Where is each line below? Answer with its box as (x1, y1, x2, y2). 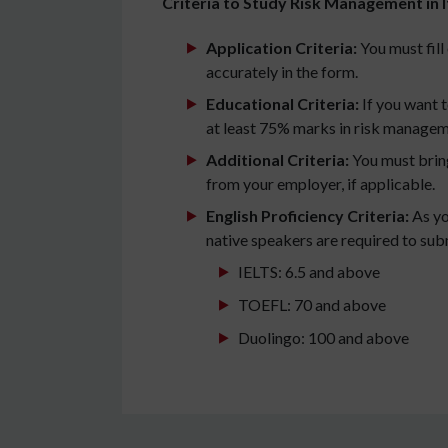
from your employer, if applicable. (206, 174, 435, 194)
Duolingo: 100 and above (238, 328, 409, 348)
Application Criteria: (206, 38, 357, 58)
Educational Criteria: (206, 94, 359, 114)
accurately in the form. (206, 62, 358, 82)
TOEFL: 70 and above (238, 295, 386, 315)
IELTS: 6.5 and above (238, 262, 380, 282)
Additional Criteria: (206, 150, 349, 170)
